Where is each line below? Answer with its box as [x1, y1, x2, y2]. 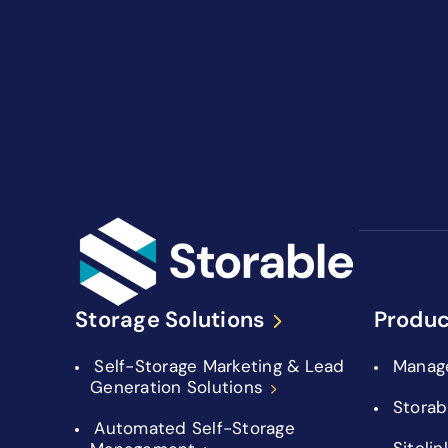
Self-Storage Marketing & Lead [94, 355, 345, 376]
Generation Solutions [90, 376, 263, 397]
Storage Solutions [75, 305, 266, 333]
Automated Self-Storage [94, 417, 295, 438]
